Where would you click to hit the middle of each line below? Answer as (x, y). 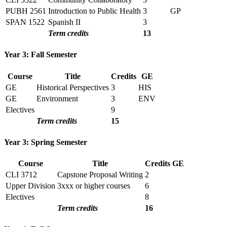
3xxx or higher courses (94, 186)
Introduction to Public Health (94, 11)
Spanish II (64, 22)
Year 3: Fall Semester (41, 55)
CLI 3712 (21, 175)
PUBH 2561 (26, 11)
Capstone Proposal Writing (100, 175)
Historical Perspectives (73, 87)
